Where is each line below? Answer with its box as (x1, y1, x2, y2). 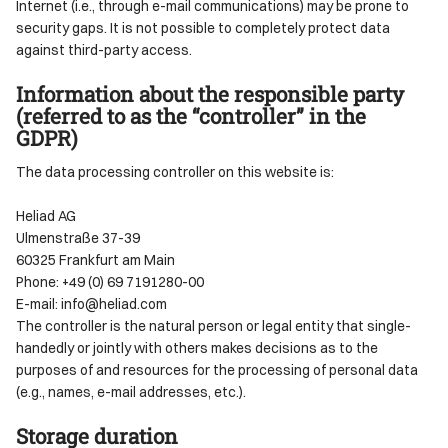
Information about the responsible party (16, 79, 404, 108)
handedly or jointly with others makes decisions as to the (16, 338, 378, 356)
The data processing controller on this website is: (16, 162, 334, 180)
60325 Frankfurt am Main (16, 250, 175, 268)
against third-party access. (16, 40, 192, 58)
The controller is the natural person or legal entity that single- (16, 316, 411, 334)
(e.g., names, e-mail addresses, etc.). (16, 382, 246, 400)
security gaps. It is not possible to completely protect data (16, 18, 390, 36)
